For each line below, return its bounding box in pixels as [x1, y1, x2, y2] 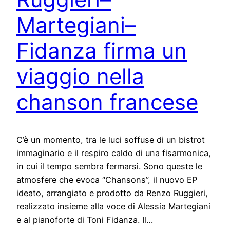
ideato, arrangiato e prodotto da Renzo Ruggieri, [16, 187, 208, 198]
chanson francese [16, 89, 198, 116]
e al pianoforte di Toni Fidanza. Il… [16, 214, 153, 225]
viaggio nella [16, 63, 144, 90]
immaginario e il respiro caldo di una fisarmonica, [16, 147, 211, 158]
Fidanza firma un [16, 37, 187, 64]
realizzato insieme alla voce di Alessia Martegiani [16, 201, 210, 212]
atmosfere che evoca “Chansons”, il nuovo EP [16, 174, 197, 185]
